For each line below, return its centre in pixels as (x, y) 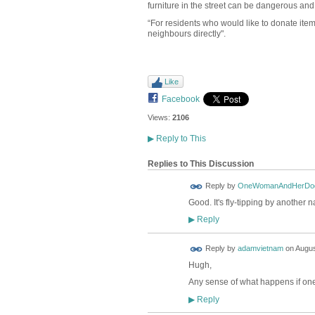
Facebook (180, 99)
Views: (159, 117)
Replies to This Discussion (200, 164)
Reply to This (180, 139)
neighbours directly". (186, 33)
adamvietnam (260, 249)
